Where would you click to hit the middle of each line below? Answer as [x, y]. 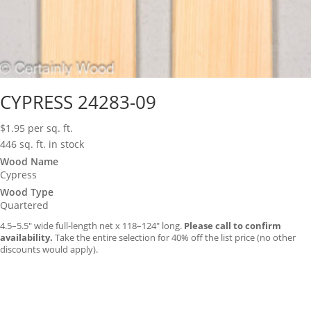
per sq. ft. [50, 128]
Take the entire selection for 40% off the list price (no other [174, 237]
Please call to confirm [233, 225]
